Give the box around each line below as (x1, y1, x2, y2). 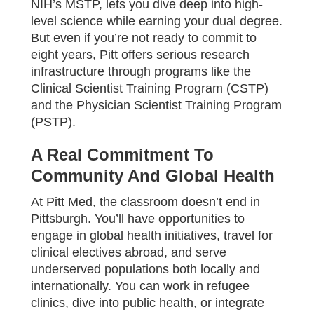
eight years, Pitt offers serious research (31, 47, 250, 62)
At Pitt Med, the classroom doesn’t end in (31, 194, 260, 209)
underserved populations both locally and (31, 261, 260, 276)
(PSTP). (31, 114, 76, 129)
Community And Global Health (31, 165, 275, 185)
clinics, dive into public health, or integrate (31, 295, 264, 310)
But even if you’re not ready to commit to (31, 30, 257, 45)
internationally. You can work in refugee (31, 278, 250, 293)
